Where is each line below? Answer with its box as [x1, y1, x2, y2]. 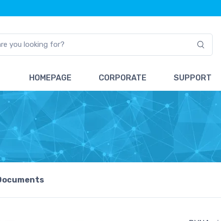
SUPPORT [174, 73, 212, 82]
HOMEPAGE [29, 73, 72, 82]
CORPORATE [99, 73, 147, 82]
